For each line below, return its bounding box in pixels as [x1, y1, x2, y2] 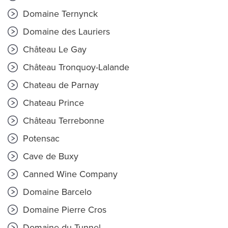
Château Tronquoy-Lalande [20, 62, 129, 73]
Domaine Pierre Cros [20, 204, 106, 215]
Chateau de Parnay [20, 79, 99, 91]
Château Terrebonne [20, 115, 104, 126]
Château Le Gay [20, 44, 87, 55]
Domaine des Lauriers [20, 26, 110, 37]
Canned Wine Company [20, 168, 118, 180]
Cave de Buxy [20, 151, 78, 162]
